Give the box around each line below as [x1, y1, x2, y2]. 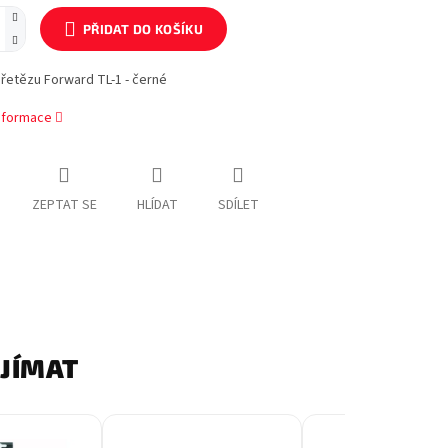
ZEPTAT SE [31, 195, 97, 216]
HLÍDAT [136, 195, 178, 216]
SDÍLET [217, 195, 259, 216]
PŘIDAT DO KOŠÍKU [82, 20, 204, 37]
